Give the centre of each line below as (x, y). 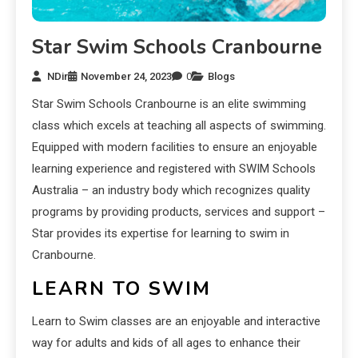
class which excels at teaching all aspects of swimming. (179, 125)
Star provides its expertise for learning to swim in (161, 233)
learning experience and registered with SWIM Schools (174, 168)
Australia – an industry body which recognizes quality (171, 190)
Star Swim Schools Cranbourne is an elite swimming (169, 103)
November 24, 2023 (126, 76)
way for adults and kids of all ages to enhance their (166, 342)
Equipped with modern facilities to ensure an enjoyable (175, 147)
